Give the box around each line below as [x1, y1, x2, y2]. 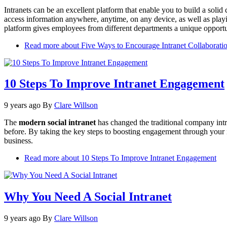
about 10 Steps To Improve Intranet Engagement [59, 154, 216, 163]
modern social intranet [19, 118, 98, 127]
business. [4, 136, 33, 145]
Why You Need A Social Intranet [4, 190, 172, 204]
